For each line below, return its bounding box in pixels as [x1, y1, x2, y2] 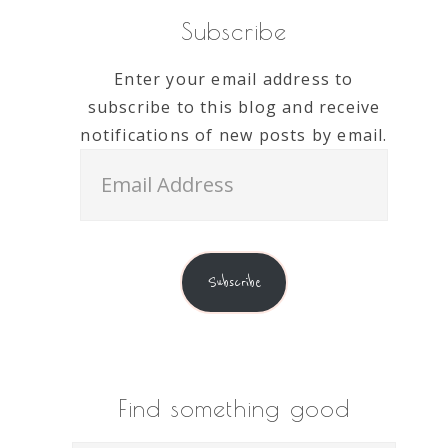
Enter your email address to [114, 68, 354, 90]
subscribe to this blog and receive [87, 96, 381, 118]
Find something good [117, 394, 351, 422]
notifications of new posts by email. [80, 124, 388, 146]
